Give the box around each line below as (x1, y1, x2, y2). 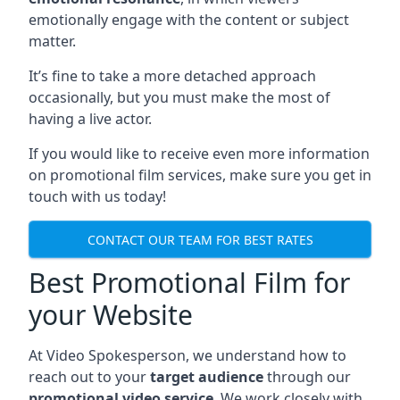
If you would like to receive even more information (29, 144, 370, 164)
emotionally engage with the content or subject (29, 10, 349, 30)
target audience (150, 367, 263, 387)
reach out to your (29, 367, 150, 387)
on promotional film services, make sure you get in (29, 165, 371, 186)
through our (263, 367, 351, 387)
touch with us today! (29, 187, 166, 207)
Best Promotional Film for (29, 264, 350, 302)
